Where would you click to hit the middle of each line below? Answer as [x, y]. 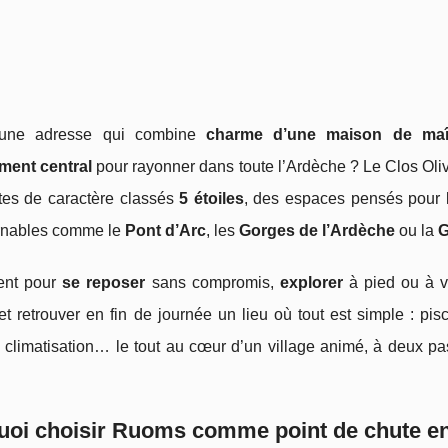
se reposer [104, 282]
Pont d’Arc [165, 230]
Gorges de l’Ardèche [317, 230]
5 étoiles [211, 198]
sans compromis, [212, 282]
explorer [311, 282]
